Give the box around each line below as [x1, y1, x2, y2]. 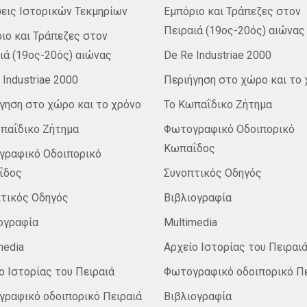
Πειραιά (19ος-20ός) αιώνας [164, 24, 305, 38]
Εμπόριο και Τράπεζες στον [164, 5, 301, 19]
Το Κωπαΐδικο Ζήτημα [164, 98, 272, 112]
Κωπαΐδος [164, 142, 215, 156]
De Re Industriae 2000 [164, 49, 271, 62]
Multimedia [164, 216, 217, 230]
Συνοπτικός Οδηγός [164, 167, 262, 180]
